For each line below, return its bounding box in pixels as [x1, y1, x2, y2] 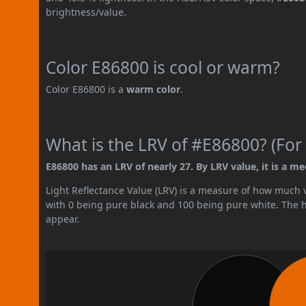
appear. [46, 212, 81, 225]
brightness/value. [46, 5, 127, 18]
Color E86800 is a [46, 82, 127, 96]
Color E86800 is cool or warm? [46, 55, 281, 79]
